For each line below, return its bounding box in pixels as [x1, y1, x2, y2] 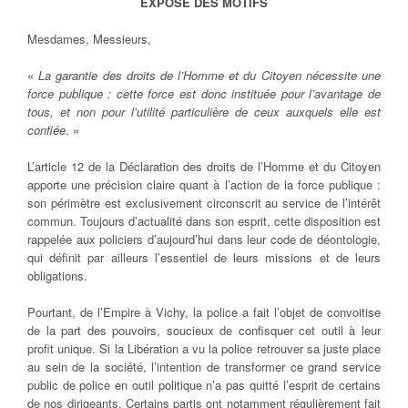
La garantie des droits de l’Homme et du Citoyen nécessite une [38, 66, 382, 85]
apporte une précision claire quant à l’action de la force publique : [27, 176, 381, 194]
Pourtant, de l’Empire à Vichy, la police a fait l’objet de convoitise [27, 303, 381, 321]
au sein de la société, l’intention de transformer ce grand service [27, 358, 381, 376]
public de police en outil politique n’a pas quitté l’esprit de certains [27, 376, 381, 394]
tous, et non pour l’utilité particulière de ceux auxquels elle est [27, 103, 381, 121]
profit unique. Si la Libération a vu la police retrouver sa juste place [27, 340, 381, 358]
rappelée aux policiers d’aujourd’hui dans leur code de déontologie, [27, 230, 381, 249]
